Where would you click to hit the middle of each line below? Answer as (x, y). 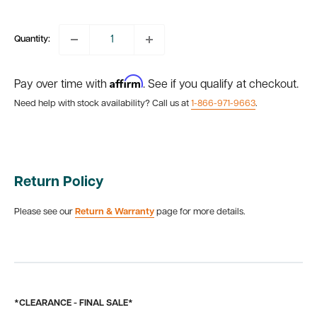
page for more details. (200, 212)
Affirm (126, 81)
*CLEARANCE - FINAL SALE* (74, 303)
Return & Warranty (115, 212)
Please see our (45, 212)
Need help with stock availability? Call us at (103, 104)
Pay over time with (62, 85)
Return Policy (59, 183)
